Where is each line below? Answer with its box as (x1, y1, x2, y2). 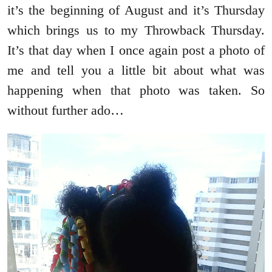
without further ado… (7, 102, 124, 118)
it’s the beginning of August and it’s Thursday (7, 2, 265, 18)
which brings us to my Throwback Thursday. (7, 22, 265, 38)
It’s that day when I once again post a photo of (7, 42, 265, 58)
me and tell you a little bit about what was (7, 62, 265, 78)
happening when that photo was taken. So (7, 82, 265, 98)
